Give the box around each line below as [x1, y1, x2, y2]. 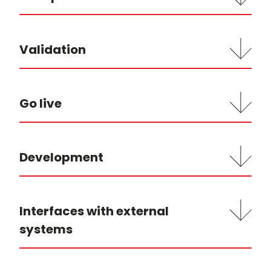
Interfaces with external [19, 203, 169, 220]
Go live [19, 95, 62, 112]
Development [19, 149, 103, 166]
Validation [19, 41, 86, 58]
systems [19, 221, 73, 238]
